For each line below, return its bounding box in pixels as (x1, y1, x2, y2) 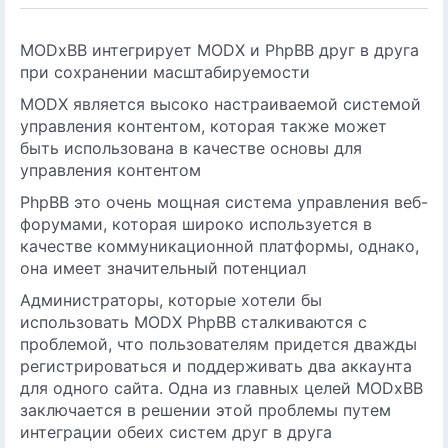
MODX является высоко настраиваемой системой (20, 94, 421, 114)
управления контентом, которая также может (20, 116, 387, 136)
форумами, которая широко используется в (20, 214, 372, 234)
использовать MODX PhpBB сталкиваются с (20, 312, 367, 332)
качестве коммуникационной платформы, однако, (20, 236, 419, 256)
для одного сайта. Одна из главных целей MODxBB (20, 378, 423, 398)
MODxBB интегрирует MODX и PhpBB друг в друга (20, 40, 419, 60)
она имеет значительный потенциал (20, 258, 306, 278)
